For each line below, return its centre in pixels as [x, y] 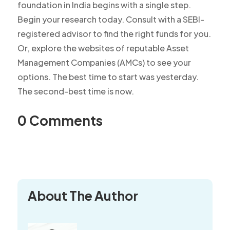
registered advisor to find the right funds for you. [114, 34]
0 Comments [60, 121]
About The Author [83, 196]
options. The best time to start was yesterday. [108, 77]
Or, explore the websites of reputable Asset [103, 48]
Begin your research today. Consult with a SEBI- [111, 20]
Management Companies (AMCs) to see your [104, 63]
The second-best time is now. [75, 91]
